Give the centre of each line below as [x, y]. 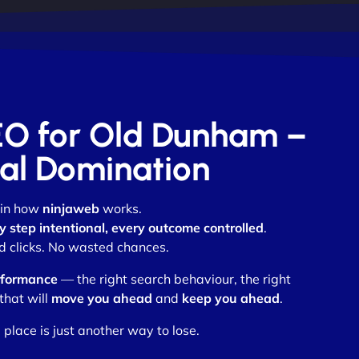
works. [120, 209]
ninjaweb [71, 209]
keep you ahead [230, 298]
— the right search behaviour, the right [174, 279]
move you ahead [101, 298]
